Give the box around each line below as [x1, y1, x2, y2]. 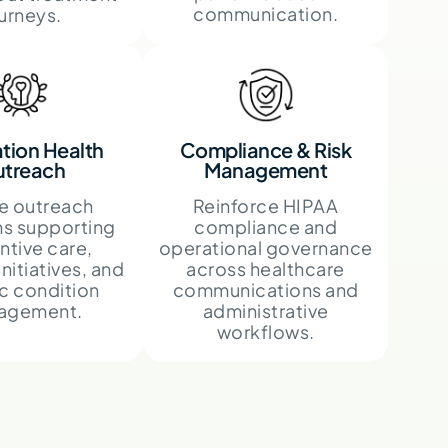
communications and [172, 277, 359, 301]
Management [204, 156, 328, 182]
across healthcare [186, 256, 345, 280]
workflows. [216, 319, 315, 343]
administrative [202, 298, 329, 322]
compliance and [194, 214, 338, 238]
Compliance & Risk [179, 136, 352, 162]
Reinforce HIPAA [192, 193, 339, 217]
